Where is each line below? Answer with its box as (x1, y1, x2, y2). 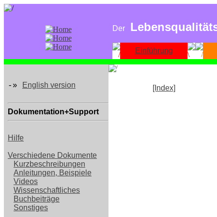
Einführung (135, 46, 173, 55)
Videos (14, 177, 38, 186)
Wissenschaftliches (14, 186, 80, 194)
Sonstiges (14, 203, 48, 212)
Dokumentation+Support (8, 108, 99, 116)
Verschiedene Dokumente (8, 151, 97, 159)
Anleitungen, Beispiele (14, 169, 92, 177)
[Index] (153, 84, 176, 92)
